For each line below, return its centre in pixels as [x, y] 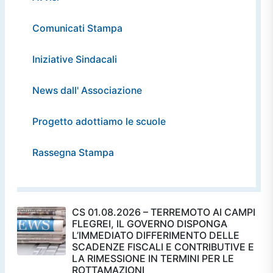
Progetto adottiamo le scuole [99, 121]
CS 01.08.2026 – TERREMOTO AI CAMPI [164, 212]
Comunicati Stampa [77, 28]
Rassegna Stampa [73, 152]
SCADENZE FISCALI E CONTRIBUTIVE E [163, 246]
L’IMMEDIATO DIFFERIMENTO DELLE [156, 235]
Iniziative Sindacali [75, 59]
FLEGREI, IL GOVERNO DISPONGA [150, 223]
